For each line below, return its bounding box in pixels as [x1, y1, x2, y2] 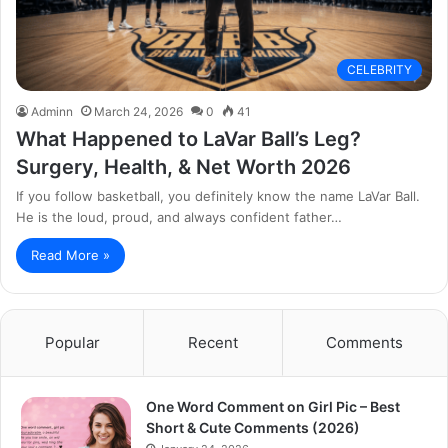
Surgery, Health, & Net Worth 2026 [16, 154, 351, 179]
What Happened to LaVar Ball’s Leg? [16, 126, 361, 151]
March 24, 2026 [94, 103, 183, 119]
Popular [44, 332, 100, 352]
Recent [187, 332, 238, 352]
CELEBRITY [347, 61, 412, 77]
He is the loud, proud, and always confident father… [16, 208, 342, 225]
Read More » [31, 246, 110, 263]
